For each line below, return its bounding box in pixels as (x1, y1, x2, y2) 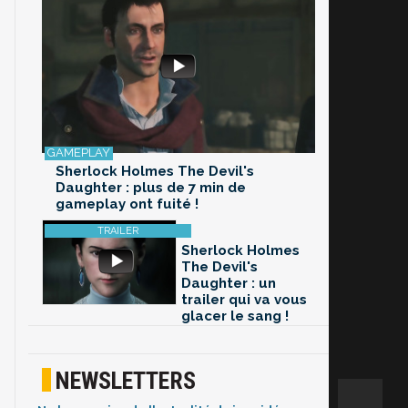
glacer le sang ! (181, 308, 289, 325)
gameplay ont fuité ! (56, 196, 199, 213)
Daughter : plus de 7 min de (56, 179, 246, 197)
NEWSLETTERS (56, 367, 196, 395)
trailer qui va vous (181, 291, 307, 309)
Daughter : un (181, 275, 276, 292)
